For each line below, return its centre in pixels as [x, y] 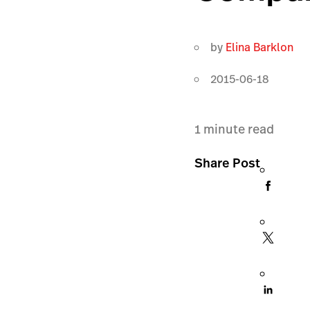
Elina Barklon [260, 47]
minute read [238, 129]
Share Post [228, 163]
